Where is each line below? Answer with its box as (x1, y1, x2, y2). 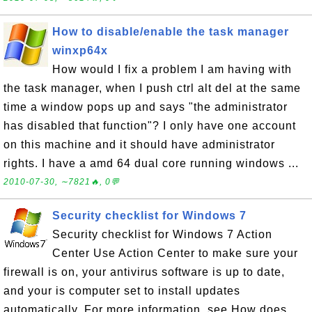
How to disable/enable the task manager (52, 26, 289, 38)
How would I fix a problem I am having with (52, 63, 292, 75)
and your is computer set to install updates (3, 285, 240, 297)
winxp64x (52, 45, 108, 56)
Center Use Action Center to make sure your (52, 247, 298, 259)
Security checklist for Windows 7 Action (52, 228, 272, 240)
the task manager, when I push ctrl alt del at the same (3, 82, 301, 94)
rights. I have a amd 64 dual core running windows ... (3, 157, 299, 169)
